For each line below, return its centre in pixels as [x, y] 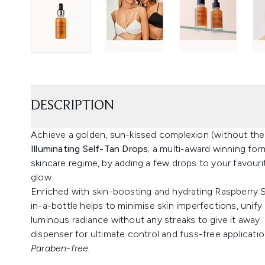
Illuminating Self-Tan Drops [90, 148]
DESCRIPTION [72, 106]
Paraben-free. [61, 248]
